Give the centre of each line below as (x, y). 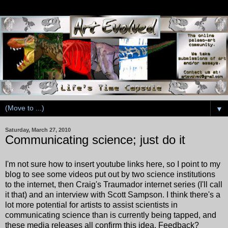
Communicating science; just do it (95, 139)
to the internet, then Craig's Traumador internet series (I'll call (114, 184)
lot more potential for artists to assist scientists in (91, 205)
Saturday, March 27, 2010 (38, 130)
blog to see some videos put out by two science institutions (110, 174)
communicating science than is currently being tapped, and (111, 215)
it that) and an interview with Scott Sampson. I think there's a (113, 194)
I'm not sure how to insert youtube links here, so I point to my (113, 164)
